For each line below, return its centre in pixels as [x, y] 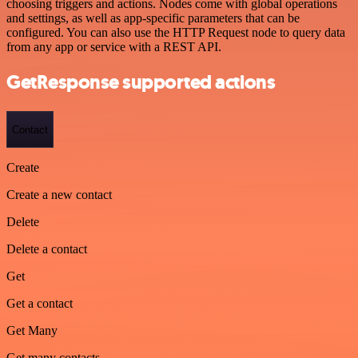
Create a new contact [59, 195]
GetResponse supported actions [141, 83]
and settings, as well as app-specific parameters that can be [153, 18]
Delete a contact [47, 249]
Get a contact [40, 303]
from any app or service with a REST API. [114, 46]
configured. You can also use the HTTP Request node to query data [176, 32]
